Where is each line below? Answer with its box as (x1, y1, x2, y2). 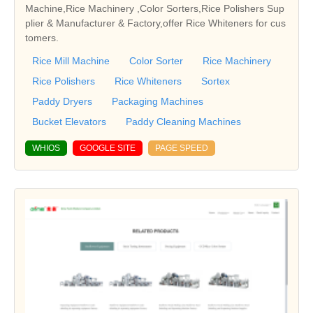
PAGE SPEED (155, 143, 208, 153)
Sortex (201, 75, 230, 87)
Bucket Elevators (32, 115, 106, 127)
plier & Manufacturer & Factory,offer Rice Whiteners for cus (25, 17, 286, 29)
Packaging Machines (112, 95, 203, 107)
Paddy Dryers (32, 95, 92, 107)
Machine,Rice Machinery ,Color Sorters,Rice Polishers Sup (25, 2, 284, 14)
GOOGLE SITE (80, 143, 136, 153)
